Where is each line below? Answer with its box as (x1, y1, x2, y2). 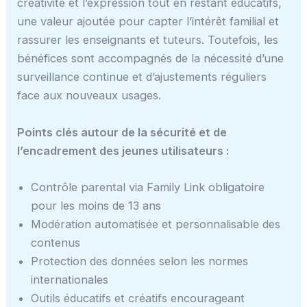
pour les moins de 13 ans (31, 198, 162, 212)
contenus (31, 235, 81, 249)
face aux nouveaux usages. (17, 88, 162, 103)
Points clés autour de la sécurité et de (17, 125, 228, 139)
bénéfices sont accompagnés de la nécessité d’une (17, 51, 284, 66)
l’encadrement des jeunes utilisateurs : (17, 143, 230, 158)
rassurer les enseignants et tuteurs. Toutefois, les (17, 33, 279, 47)
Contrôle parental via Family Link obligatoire (31, 180, 265, 194)
